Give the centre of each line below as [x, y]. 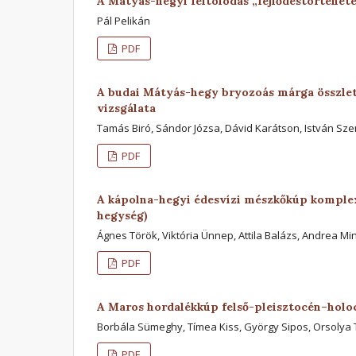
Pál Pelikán [124, 20]
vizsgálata [126, 108]
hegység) [122, 215]
